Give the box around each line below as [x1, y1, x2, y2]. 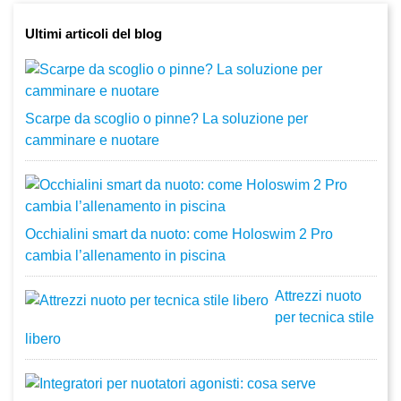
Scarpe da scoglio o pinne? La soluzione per [24, 111, 308, 127]
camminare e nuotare [24, 132, 159, 149]
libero [24, 331, 61, 347]
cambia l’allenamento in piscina [24, 248, 226, 264]
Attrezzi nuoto [274, 288, 362, 304]
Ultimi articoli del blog [24, 26, 162, 42]
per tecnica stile [274, 310, 374, 326]
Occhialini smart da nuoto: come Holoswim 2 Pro [24, 226, 333, 243]
